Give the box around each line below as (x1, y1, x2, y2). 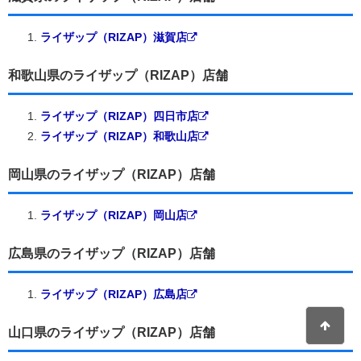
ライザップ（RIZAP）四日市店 (40, 109, 198, 122)
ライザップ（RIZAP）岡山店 (40, 208, 187, 222)
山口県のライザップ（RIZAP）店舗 (8, 325, 215, 339)
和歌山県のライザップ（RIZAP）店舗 (8, 68, 228, 82)
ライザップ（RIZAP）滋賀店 (40, 30, 187, 44)
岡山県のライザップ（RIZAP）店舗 (8, 167, 215, 181)
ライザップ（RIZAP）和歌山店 (40, 129, 198, 143)
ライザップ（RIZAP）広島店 (40, 287, 187, 301)
